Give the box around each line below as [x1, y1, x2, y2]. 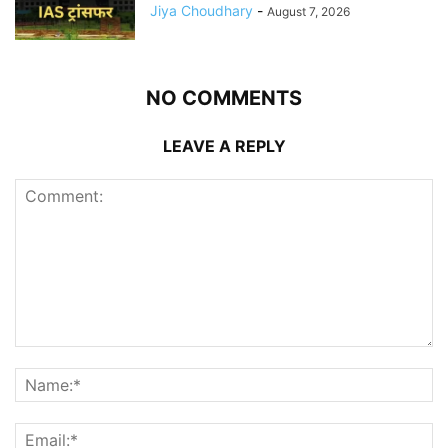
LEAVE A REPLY [162, 136, 286, 157]
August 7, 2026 [267, 4, 350, 20]
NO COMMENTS [146, 86, 302, 111]
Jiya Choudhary [150, 2, 253, 20]
